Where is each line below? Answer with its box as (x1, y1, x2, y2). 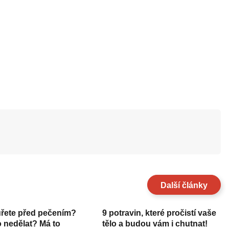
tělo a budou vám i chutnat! (102, 219, 208, 228)
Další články (160, 181, 208, 190)
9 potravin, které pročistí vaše (102, 208, 217, 217)
